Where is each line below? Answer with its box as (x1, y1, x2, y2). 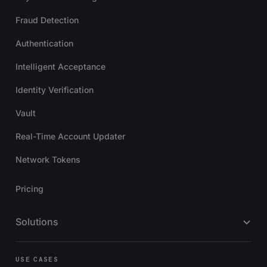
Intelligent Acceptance (15, 61, 105, 72)
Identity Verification (15, 85, 94, 95)
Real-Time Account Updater (15, 131, 125, 142)
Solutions (15, 216, 58, 228)
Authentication (15, 38, 73, 49)
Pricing (15, 184, 44, 194)
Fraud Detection (15, 15, 79, 26)
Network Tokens (15, 154, 80, 165)
